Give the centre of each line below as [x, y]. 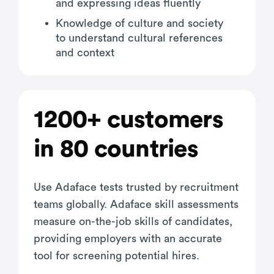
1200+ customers [128, 120]
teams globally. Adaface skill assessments [136, 204]
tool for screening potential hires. [117, 255]
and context [85, 52]
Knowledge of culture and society [139, 23]
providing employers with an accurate [128, 238]
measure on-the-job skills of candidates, [133, 221]
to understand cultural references [139, 38]
